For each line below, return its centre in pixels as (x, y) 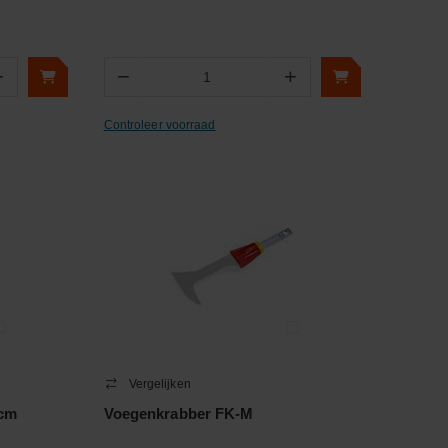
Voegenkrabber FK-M (178, 413)
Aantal (161, 85)
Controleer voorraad (159, 124)
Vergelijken (159, 384)
